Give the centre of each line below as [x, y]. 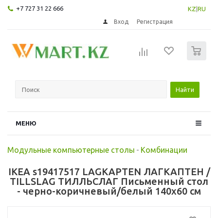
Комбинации [164, 150]
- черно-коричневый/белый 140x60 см [109, 191]
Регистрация [155, 21]
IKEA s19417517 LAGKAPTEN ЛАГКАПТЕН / [109, 171]
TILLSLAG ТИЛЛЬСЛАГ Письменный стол [109, 181]
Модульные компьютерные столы [71, 150]
